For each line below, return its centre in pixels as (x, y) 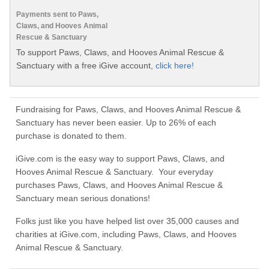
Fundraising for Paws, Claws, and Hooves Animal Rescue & (128, 110)
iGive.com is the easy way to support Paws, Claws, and (120, 159)
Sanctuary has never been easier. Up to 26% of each (116, 123)
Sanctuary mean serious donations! (83, 198)
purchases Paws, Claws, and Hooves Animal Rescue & (119, 185)
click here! (175, 65)
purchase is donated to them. (71, 136)
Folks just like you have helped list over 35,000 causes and (127, 221)
